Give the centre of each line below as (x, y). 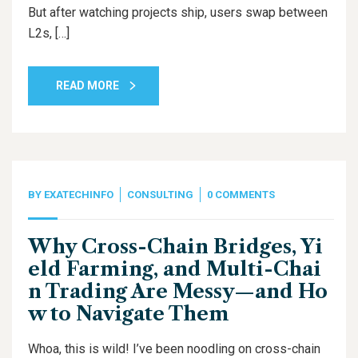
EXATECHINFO (79, 195)
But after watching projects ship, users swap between (178, 12)
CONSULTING (160, 195)
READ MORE (88, 86)
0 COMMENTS (241, 195)
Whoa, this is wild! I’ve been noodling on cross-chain (174, 349)
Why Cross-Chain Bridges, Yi (175, 247)
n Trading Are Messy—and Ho (178, 291)
